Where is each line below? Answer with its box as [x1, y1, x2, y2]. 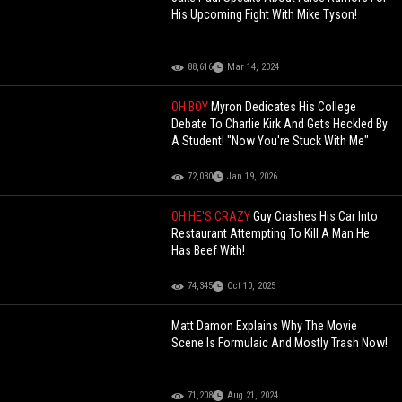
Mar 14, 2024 [227, 61, 280, 74]
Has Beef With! [171, 243, 246, 258]
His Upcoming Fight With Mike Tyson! [171, 7, 358, 22]
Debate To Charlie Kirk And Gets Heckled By [171, 117, 389, 132]
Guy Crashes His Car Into [253, 209, 379, 224]
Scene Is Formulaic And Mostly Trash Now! [171, 336, 389, 351]
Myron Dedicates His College [211, 100, 357, 115]
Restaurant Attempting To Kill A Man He [171, 226, 371, 241]
